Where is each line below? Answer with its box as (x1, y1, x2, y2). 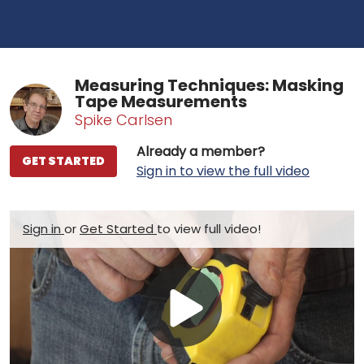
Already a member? (136, 141, 265, 161)
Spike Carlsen (75, 109, 172, 130)
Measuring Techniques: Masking (75, 73, 344, 97)
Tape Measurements (75, 89, 247, 113)
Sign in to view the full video (136, 161, 310, 180)
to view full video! (157, 219, 261, 237)
